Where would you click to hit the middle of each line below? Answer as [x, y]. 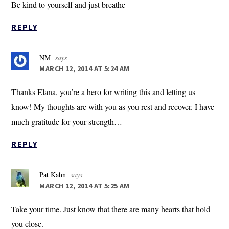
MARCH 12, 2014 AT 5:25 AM [85, 186]
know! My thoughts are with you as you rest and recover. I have [113, 107]
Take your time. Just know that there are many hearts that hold [111, 209]
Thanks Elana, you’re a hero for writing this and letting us [104, 92]
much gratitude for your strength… [67, 122]
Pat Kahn [53, 175]
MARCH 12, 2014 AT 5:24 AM [85, 69]
